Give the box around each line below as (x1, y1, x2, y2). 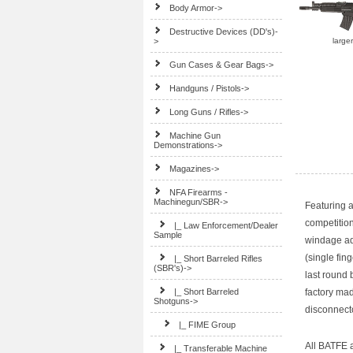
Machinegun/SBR (154, 197, 221, 206)
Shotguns (154, 296, 191, 306)
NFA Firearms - (169, 188, 229, 197)
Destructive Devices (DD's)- (169, 27, 279, 36)
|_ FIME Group (179, 320, 236, 329)
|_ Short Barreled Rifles (174, 254, 263, 263)
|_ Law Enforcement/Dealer (174, 221, 279, 230)
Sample (154, 230, 183, 240)
